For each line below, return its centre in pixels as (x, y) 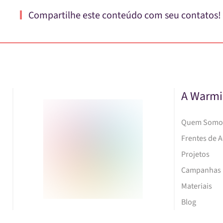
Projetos (195, 154)
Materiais (196, 186)
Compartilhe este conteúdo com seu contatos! (124, 15)
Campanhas (201, 170)
